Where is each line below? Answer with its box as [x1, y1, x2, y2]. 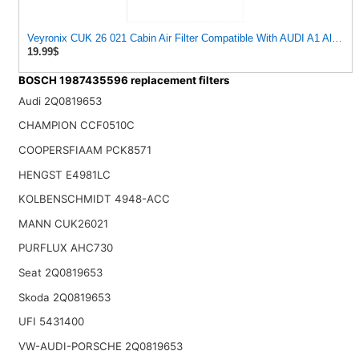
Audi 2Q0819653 [18, 94, 102, 107]
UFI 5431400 [18, 315, 84, 329]
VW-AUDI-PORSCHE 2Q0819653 [18, 339, 183, 353]
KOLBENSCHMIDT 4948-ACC [18, 192, 170, 206]
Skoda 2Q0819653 [18, 290, 111, 304]
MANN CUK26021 [18, 216, 108, 230]
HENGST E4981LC [18, 167, 111, 181]
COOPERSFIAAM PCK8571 [18, 143, 151, 157]
